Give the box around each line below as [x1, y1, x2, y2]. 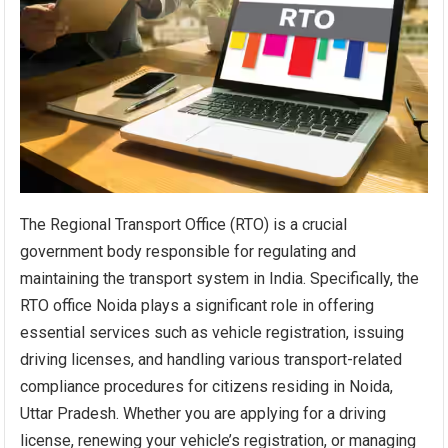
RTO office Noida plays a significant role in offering [20, 296, 375, 316]
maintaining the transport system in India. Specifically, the [20, 269, 420, 289]
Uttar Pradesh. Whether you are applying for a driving [20, 404, 387, 424]
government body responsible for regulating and [20, 242, 357, 262]
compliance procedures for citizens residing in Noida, [20, 377, 394, 397]
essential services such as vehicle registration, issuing [20, 323, 405, 343]
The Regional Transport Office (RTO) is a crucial [20, 215, 348, 235]
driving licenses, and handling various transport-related [20, 350, 403, 370]
